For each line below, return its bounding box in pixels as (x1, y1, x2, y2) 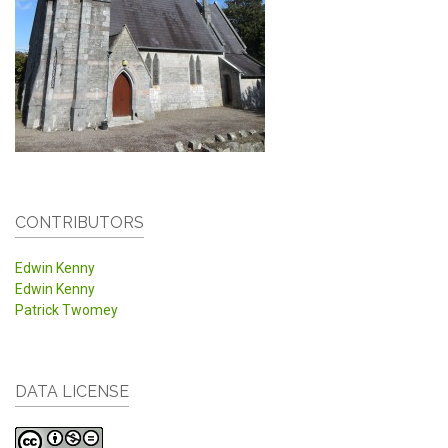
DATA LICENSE (15, 382, 129, 402)
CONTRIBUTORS (15, 213, 144, 233)
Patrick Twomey (15, 301, 118, 318)
